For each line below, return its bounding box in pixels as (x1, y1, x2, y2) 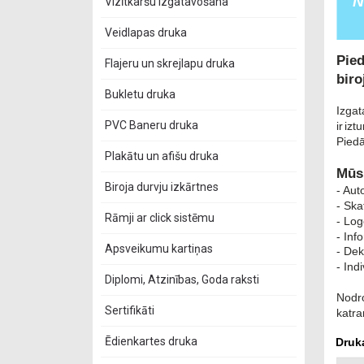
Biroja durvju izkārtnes (105, 180, 219, 193)
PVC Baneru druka (105, 119, 198, 132)
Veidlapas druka (105, 26, 187, 39)
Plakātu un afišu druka (105, 149, 219, 162)
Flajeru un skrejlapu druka (105, 57, 235, 70)
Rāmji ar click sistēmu (105, 211, 214, 224)
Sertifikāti (105, 304, 154, 317)
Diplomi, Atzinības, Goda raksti (105, 273, 259, 286)
